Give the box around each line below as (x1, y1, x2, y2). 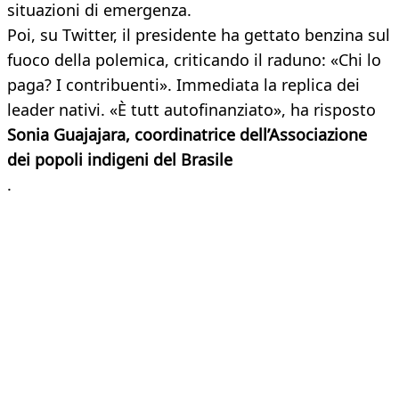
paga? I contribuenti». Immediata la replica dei (7, 74, 360, 96)
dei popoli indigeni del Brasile (7, 149, 232, 171)
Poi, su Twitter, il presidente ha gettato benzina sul (7, 24, 390, 46)
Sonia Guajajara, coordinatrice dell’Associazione (7, 124, 367, 146)
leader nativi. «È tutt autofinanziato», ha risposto (7, 99, 376, 121)
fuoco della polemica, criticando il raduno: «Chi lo (7, 49, 381, 71)
